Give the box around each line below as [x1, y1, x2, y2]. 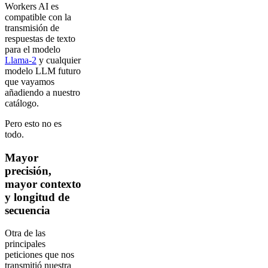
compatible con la [5, 11, 71, 22]
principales [5, 239, 45, 249]
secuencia [5, 203, 50, 217]
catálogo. [5, 98, 39, 108]
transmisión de [5, 22, 59, 33]
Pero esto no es [5, 118, 62, 129]
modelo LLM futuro [5, 65, 81, 76]
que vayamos [5, 76, 54, 87]
